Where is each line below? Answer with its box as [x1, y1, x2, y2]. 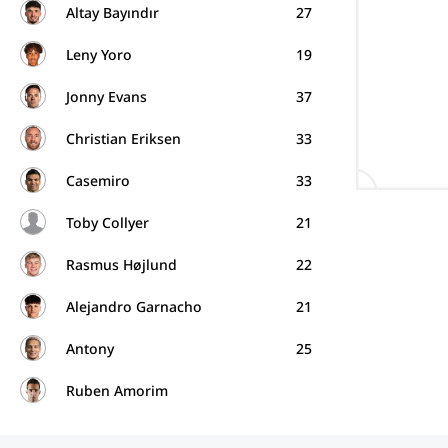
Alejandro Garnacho [66, 296, 202, 316]
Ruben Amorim [66, 380, 168, 400]
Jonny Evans [66, 86, 147, 106]
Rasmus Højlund [66, 254, 177, 274]
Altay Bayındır [66, 2, 159, 22]
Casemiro [66, 170, 130, 190]
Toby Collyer [66, 212, 149, 232]
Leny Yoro [66, 44, 132, 64]
